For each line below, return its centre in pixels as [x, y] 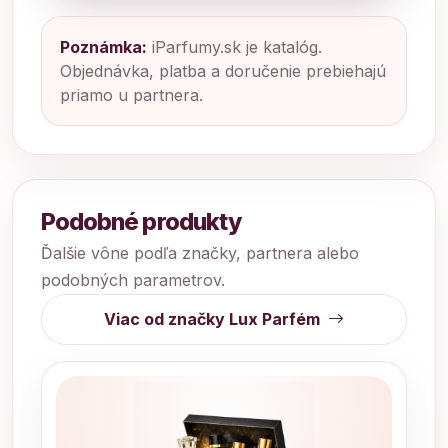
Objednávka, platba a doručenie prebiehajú [223, 70]
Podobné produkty [141, 221]
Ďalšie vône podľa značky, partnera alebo [200, 252]
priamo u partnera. [131, 94]
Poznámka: [103, 46]
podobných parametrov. [133, 279]
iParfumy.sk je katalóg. [234, 46]
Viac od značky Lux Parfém [214, 319]
